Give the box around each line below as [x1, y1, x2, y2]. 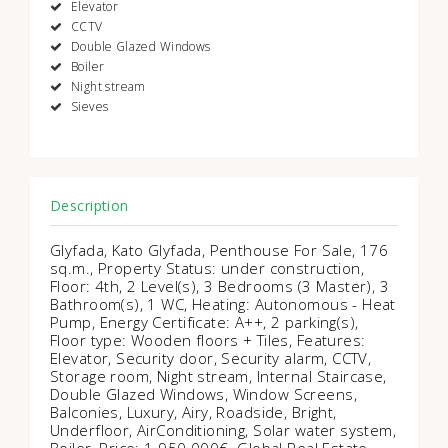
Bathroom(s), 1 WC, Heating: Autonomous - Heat [50, 294, 396, 314]
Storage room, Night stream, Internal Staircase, [50, 366, 387, 386]
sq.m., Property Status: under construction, [50, 258, 365, 278]
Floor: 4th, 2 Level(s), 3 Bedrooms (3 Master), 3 [50, 276, 390, 296]
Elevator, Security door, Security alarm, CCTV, [50, 348, 372, 368]
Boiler [67, 58, 105, 75]
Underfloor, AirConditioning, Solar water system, [50, 420, 397, 440]
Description [50, 196, 129, 215]
